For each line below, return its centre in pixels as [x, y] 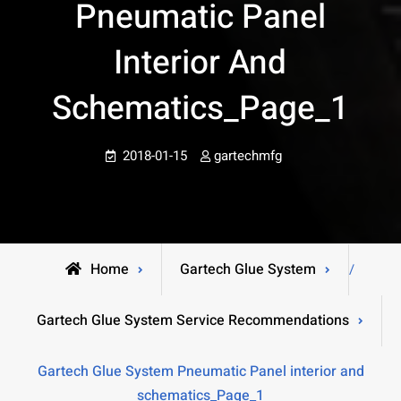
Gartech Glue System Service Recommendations [193, 320]
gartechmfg [247, 156]
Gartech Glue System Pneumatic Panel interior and [200, 371]
